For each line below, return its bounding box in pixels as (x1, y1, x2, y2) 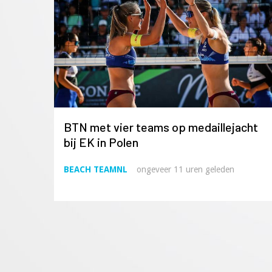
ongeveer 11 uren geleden (137, 165, 234, 175)
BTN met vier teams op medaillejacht (64, 120, 258, 135)
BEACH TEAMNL (64, 165, 127, 175)
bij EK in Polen (64, 135, 138, 150)
